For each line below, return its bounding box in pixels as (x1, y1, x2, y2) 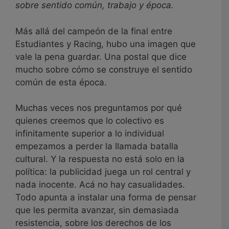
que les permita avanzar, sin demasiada (15, 205, 179, 216)
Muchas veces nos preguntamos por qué (15, 103, 182, 113)
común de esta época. (15, 77, 107, 87)
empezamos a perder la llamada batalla (15, 141, 178, 152)
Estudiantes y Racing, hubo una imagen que (15, 38, 196, 49)
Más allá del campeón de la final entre (15, 26, 172, 36)
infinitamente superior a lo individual (15, 128, 164, 139)
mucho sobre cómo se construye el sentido (15, 64, 192, 75)
